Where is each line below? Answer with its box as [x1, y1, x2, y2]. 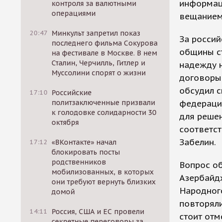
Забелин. [179, 137, 216, 148]
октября [52, 118, 79, 127]
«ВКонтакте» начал [52, 138, 117, 147]
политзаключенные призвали [52, 98, 156, 107]
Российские [52, 88, 92, 97]
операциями [52, 9, 96, 18]
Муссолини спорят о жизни [52, 68, 146, 77]
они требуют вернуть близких [52, 177, 156, 186]
